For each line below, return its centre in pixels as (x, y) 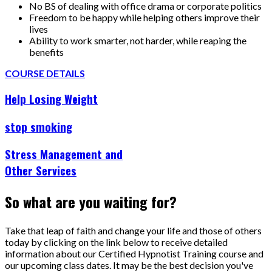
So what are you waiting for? (91, 202)
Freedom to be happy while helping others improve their (144, 18)
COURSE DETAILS (45, 73)
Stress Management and (64, 154)
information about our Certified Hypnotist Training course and (134, 254)
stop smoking (39, 126)
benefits (46, 52)
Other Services (41, 171)
